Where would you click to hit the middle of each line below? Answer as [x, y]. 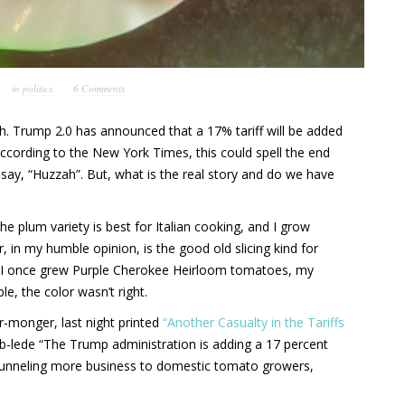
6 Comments [99, 88]
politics [37, 88]
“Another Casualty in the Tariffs [254, 322]
